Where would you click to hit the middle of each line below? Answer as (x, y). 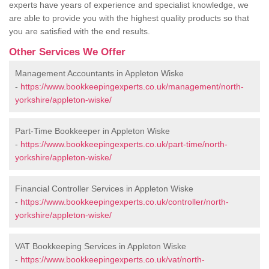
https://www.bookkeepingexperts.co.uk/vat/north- (113, 260)
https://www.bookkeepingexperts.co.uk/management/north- (132, 87)
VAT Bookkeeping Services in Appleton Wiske (101, 246)
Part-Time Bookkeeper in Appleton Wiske (92, 131)
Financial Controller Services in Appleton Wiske (104, 189)
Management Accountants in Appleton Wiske (99, 74)
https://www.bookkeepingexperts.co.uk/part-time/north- (124, 144)
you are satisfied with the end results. (81, 32)
